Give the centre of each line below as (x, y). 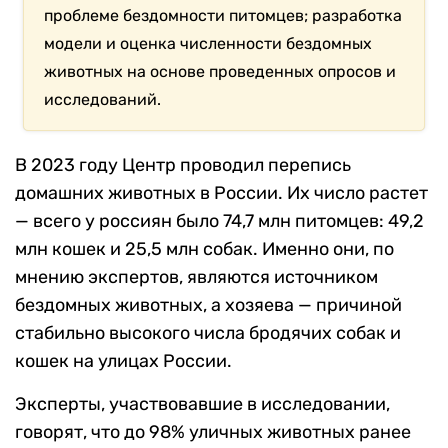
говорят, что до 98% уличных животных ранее (213, 432)
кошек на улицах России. (123, 361)
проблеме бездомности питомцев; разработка (223, 16)
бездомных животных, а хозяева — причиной (208, 305)
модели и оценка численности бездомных (208, 44)
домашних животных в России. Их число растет (221, 193)
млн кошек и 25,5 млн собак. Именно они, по (204, 249)
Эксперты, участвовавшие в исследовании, (202, 404)
